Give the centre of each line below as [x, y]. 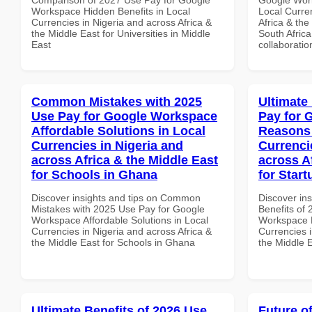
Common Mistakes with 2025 [117, 101]
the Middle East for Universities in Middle [121, 33]
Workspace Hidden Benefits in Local [111, 11]
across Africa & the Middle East [125, 160]
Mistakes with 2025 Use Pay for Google [118, 209]
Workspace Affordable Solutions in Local [120, 220]
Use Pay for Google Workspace [124, 116]
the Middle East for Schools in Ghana [113, 242]
